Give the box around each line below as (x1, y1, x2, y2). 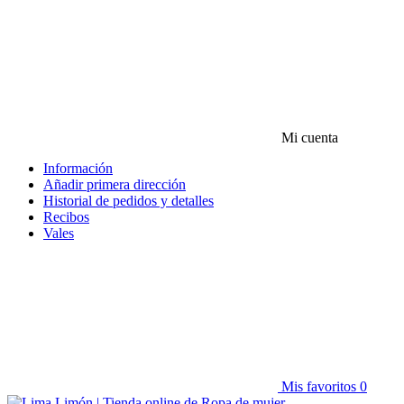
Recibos (43, 209, 89, 225)
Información (43, 161, 113, 176)
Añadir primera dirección (43, 177, 186, 192)
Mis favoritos (281, 379, 356, 394)
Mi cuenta (281, 130, 338, 145)
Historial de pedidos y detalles (43, 193, 214, 208)
